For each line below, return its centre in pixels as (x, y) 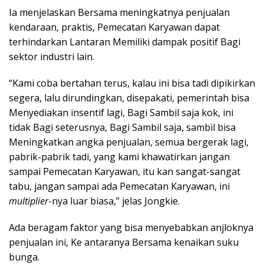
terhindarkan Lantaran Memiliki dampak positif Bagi (125, 42)
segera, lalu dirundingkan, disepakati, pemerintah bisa (129, 98)
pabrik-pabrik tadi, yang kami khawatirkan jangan (119, 157)
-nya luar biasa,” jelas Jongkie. (114, 201)
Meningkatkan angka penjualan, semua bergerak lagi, (129, 142)
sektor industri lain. (52, 57)
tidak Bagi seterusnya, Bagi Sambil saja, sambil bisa (122, 127)
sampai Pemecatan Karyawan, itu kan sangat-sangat (125, 171)
